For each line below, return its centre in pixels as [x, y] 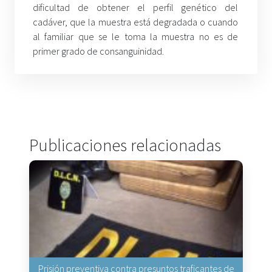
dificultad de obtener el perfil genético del [136, 8]
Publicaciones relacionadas [125, 145]
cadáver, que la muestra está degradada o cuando [136, 22]
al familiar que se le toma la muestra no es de [136, 37]
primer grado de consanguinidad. [98, 51]
